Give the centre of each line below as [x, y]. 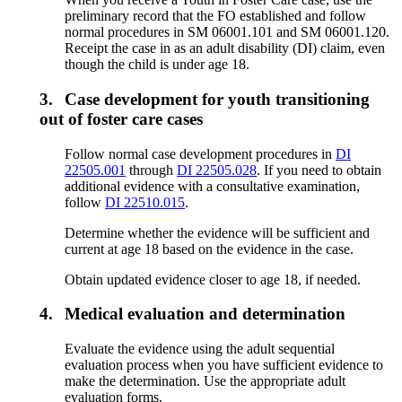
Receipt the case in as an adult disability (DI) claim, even [225, 48]
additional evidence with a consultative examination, [213, 186]
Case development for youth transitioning [218, 99]
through [152, 170]
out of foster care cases [121, 118]
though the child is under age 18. [157, 65]
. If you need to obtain [319, 170]
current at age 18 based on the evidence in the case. [210, 249]
